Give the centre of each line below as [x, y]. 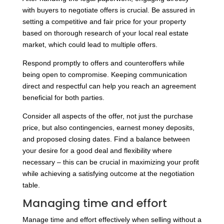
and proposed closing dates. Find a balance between [106, 139]
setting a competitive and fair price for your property [104, 22]
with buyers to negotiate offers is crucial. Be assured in [108, 10]
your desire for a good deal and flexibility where [97, 151]
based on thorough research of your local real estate [105, 33]
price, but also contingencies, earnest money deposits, [108, 128]
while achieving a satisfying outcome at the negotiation [108, 174]
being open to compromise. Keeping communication [104, 75]
